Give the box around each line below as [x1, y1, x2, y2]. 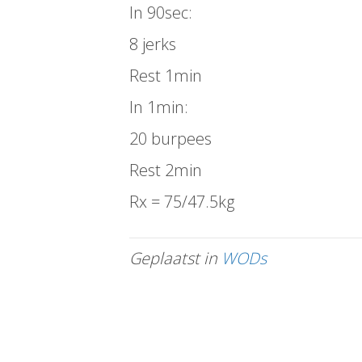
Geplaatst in [129, 247, 221, 269]
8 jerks [129, 33, 176, 55]
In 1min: [129, 96, 188, 118]
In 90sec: [129, 2, 192, 23]
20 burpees [129, 128, 212, 149]
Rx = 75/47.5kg [129, 191, 234, 213]
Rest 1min [129, 65, 202, 86]
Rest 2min [129, 159, 202, 181]
